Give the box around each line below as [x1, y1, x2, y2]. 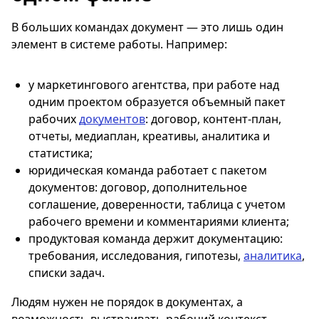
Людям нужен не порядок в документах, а [11, 293, 243, 310]
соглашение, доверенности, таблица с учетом [28, 196, 286, 212]
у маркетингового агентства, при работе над [28, 76, 279, 93]
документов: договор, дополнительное [28, 179, 247, 195]
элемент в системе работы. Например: [11, 36, 227, 52]
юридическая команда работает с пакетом [28, 162, 267, 178]
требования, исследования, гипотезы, [28, 247, 244, 263]
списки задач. [28, 264, 105, 281]
